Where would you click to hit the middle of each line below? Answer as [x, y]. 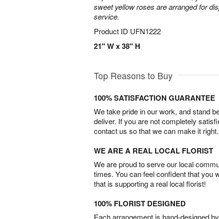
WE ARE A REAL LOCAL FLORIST [153, 151]
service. [107, 16]
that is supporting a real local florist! [150, 184]
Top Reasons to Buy [133, 75]
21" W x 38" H [117, 46]
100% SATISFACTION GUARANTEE [154, 98]
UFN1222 [145, 31]
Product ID [112, 31]
